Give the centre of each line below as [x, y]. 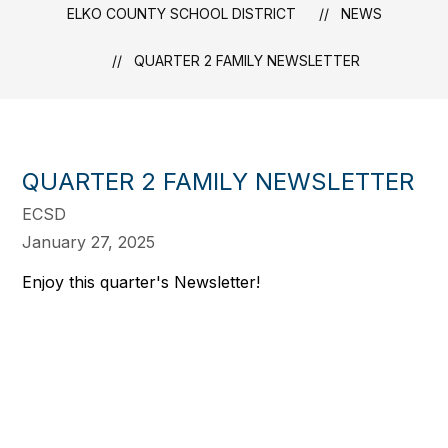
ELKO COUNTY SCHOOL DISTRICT [181, 13]
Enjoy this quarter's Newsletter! [141, 282]
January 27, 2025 [89, 242]
